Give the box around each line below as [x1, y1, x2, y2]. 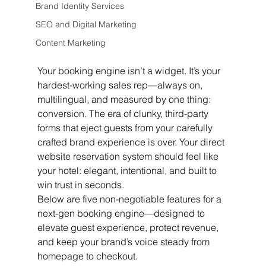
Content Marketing [35, 37, 106, 49]
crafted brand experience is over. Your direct [37, 135, 227, 148]
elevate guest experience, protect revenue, [37, 221, 221, 233]
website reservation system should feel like [37, 150, 221, 162]
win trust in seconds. [37, 178, 124, 191]
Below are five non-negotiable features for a [37, 192, 224, 205]
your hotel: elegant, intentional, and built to [37, 164, 219, 176]
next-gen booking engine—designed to [37, 207, 207, 219]
